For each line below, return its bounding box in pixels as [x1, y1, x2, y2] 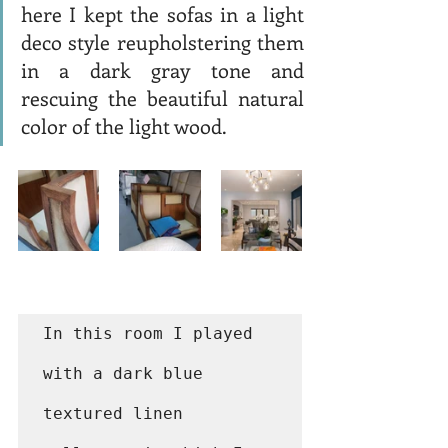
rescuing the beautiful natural [21, 83, 304, 111]
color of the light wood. [21, 111, 231, 139]
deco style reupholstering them [21, 27, 304, 55]
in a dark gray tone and [21, 55, 304, 83]
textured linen [43, 403, 183, 423]
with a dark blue [43, 363, 203, 383]
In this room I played [43, 323, 253, 343]
